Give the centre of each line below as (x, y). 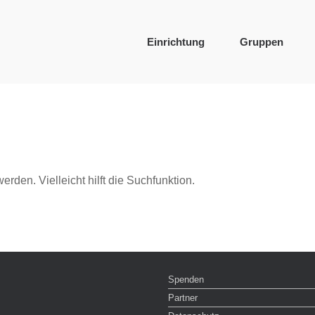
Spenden (186, 279)
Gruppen (262, 42)
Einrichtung (176, 42)
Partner (183, 298)
